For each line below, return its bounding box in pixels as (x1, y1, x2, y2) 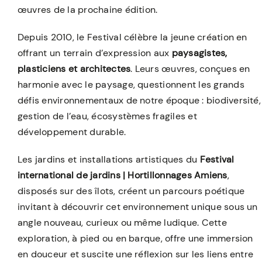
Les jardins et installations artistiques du (17, 153, 200, 166)
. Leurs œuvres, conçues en (130, 62, 250, 75)
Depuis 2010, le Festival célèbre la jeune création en (17, 30, 247, 43)
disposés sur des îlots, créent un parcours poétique (17, 184, 245, 197)
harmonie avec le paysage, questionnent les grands (17, 78, 244, 91)
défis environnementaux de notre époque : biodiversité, (17, 94, 261, 106)
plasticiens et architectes (17, 62, 131, 75)
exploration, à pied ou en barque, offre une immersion (17, 232, 253, 244)
